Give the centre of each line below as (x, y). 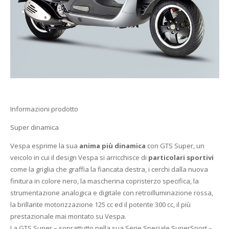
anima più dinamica (112, 145)
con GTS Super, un (175, 145)
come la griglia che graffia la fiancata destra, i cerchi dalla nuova (109, 169)
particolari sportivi (181, 157)
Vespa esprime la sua (44, 145)
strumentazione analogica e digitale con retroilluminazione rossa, (111, 192)
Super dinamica (34, 127)
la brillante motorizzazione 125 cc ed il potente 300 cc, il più (100, 204)
